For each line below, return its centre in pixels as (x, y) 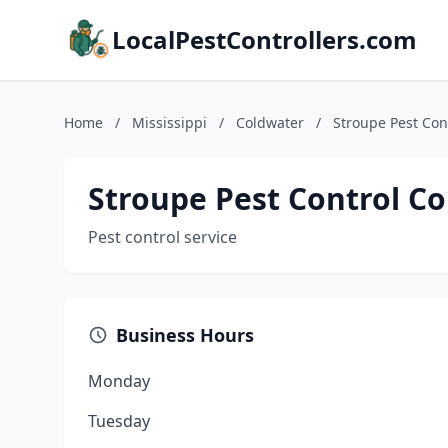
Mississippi (169, 122)
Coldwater (270, 122)
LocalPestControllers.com (264, 39)
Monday (119, 381)
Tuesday (119, 421)
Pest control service (162, 237)
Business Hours (185, 335)
